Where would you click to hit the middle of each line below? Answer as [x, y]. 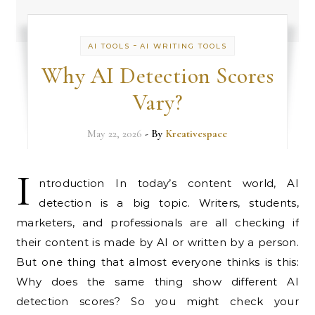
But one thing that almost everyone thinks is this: [157, 262]
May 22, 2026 [115, 134]
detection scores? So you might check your [157, 302]
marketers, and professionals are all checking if [157, 223]
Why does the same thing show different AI [157, 282]
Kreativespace [197, 134]
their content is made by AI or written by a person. [157, 243]
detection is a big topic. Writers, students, [169, 203]
